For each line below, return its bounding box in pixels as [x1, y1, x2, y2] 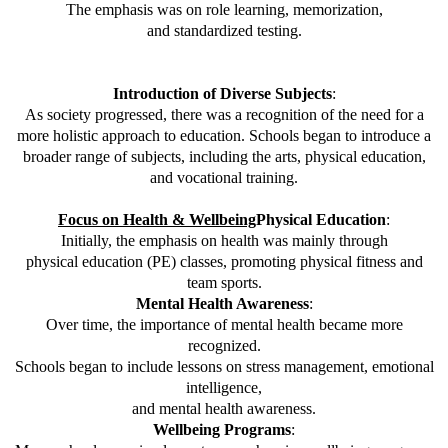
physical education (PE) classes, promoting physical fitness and [25, 253, 423, 271]
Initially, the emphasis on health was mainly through [60, 232, 388, 250]
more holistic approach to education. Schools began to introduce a [17, 127, 431, 145]
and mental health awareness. [132, 400, 316, 418]
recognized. [187, 337, 261, 355]
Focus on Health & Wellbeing [58, 211, 256, 229]
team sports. [186, 274, 262, 292]
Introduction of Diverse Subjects [112, 85, 332, 103]
